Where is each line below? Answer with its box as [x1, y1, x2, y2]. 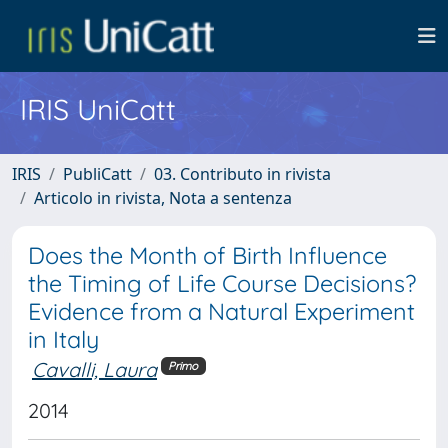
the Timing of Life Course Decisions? [28, 269, 416, 298]
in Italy [28, 325, 99, 354]
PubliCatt [63, 163, 132, 185]
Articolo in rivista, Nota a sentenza [34, 187, 292, 209]
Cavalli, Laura [32, 357, 157, 382]
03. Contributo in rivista [154, 163, 331, 185]
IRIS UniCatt [20, 91, 176, 127]
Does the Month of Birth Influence [28, 241, 387, 270]
